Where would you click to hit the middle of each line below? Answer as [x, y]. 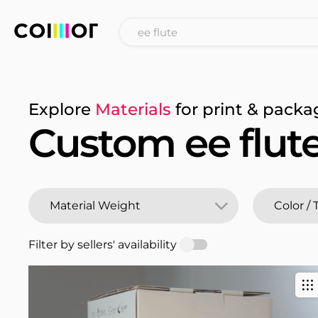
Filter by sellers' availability [103, 245]
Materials [133, 109]
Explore [62, 109]
